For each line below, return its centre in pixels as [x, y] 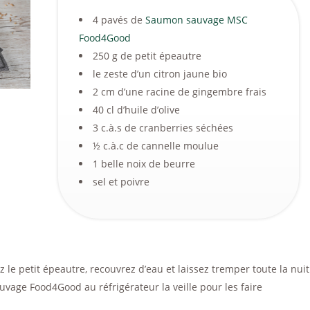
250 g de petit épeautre [147, 56]
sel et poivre [121, 182]
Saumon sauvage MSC [197, 20]
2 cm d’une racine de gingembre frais [180, 92]
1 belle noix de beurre [144, 164]
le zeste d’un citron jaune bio [160, 74]
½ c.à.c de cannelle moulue [156, 146]
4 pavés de [119, 20]
